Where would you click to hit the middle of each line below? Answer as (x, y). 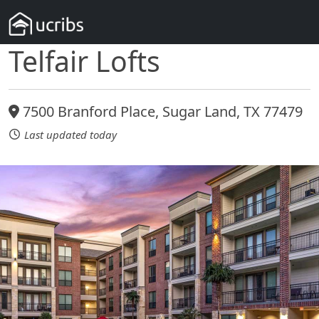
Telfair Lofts (84, 61)
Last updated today (70, 134)
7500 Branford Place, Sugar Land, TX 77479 (161, 112)
